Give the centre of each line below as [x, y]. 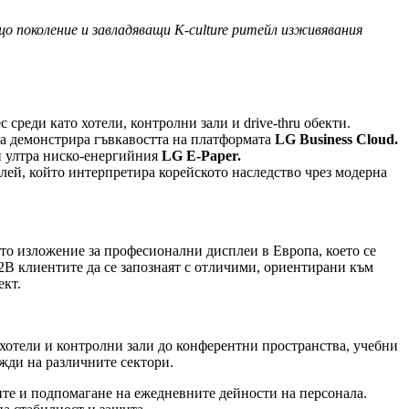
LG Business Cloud [335, 140]
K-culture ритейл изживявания [266, 30]
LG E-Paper [199, 156]
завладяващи [131, 30]
